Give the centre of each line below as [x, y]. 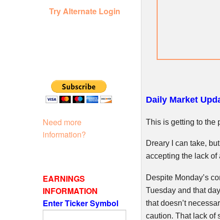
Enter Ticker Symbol [82, 203]
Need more [62, 122]
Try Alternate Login [84, 11]
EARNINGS [64, 178]
